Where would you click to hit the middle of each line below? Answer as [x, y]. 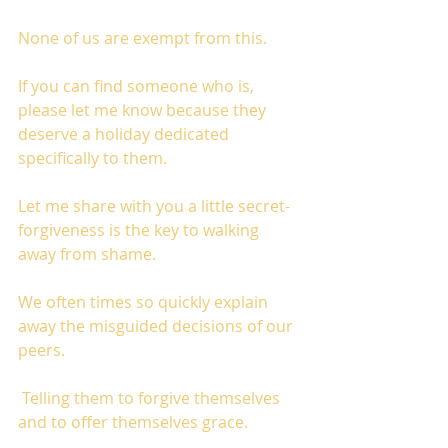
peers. [41, 350]
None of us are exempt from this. [144, 38]
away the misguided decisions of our [157, 326]
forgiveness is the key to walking [140, 230]
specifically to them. [96, 158]
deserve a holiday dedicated [125, 134]
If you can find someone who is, [138, 86]
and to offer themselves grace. [135, 422]
